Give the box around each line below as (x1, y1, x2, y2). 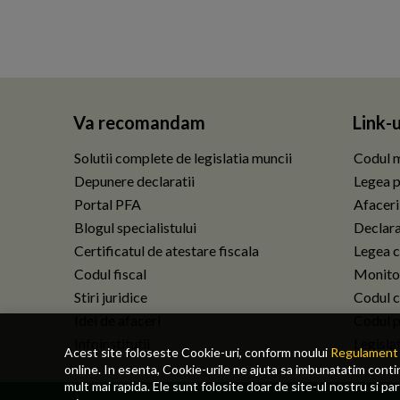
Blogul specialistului (74, 219, 196, 236)
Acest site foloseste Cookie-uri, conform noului (64, 344, 330, 360)
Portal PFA (74, 196, 141, 212)
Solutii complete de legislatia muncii (74, 149, 292, 166)
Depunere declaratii (74, 172, 195, 189)
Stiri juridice (74, 288, 147, 305)
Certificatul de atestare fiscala (74, 242, 259, 259)
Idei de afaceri (74, 312, 161, 329)
